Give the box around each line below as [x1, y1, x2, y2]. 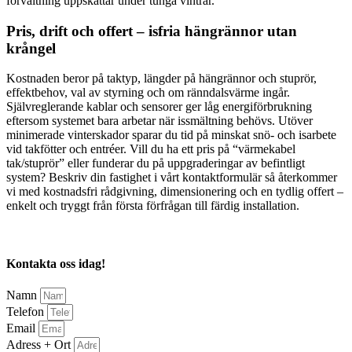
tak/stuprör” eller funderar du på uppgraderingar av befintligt [6, 156, 305, 170]
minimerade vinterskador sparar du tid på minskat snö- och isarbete [6, 128, 336, 142]
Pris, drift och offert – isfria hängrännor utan [6, 22, 297, 39]
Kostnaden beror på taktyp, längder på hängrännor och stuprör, [6, 71, 317, 86]
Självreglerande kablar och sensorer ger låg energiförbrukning [6, 100, 312, 114]
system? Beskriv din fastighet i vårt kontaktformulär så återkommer [6, 170, 337, 185]
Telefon [6, 304, 47, 318]
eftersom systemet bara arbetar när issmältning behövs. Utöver [6, 114, 313, 128]
